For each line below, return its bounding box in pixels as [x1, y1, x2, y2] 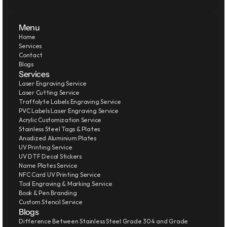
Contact [19, 51, 43, 59]
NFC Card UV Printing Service [19, 171, 101, 178]
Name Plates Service [19, 162, 78, 169]
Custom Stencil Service [19, 198, 83, 206]
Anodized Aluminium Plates [19, 134, 96, 142]
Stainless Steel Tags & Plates [19, 125, 100, 133]
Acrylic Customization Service [19, 116, 102, 124]
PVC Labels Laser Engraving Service [19, 107, 119, 115]
